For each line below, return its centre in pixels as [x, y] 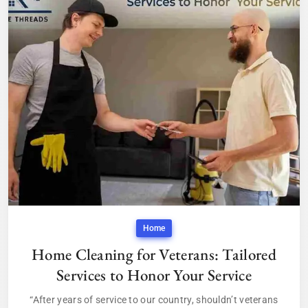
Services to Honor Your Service [154, 275]
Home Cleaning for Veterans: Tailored [154, 255]
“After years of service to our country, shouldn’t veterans [154, 300]
